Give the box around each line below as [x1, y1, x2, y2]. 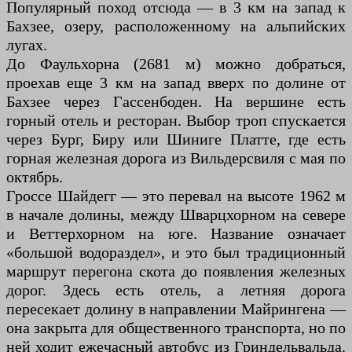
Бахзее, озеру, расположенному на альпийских [6, 17, 346, 35]
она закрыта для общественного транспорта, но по [6, 319, 346, 337]
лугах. [6, 36, 47, 54]
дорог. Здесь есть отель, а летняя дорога [6, 281, 346, 299]
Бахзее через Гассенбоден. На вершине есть [6, 93, 346, 111]
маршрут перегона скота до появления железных [6, 262, 346, 280]
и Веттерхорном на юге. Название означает [6, 225, 346, 243]
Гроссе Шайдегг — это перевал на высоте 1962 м [6, 187, 346, 205]
